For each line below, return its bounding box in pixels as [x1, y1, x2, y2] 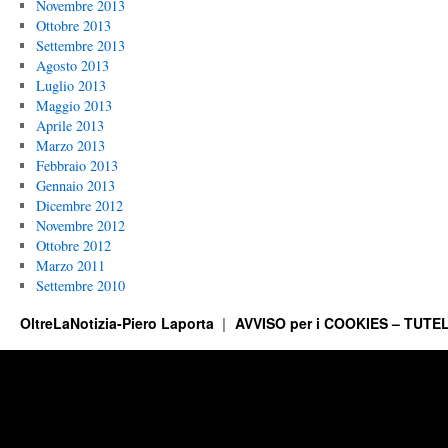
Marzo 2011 [35, 255, 105, 275]
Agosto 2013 [35, 55, 109, 75]
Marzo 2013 [35, 135, 105, 155]
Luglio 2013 [35, 75, 106, 95]
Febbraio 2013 [35, 155, 118, 175]
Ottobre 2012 [35, 235, 111, 255]
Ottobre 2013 [35, 15, 111, 35]
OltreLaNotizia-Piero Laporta [20, 312, 218, 333]
